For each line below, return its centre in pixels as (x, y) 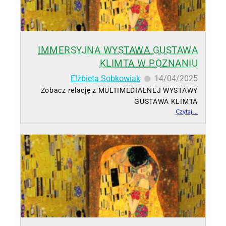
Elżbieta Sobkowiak (105, 79)
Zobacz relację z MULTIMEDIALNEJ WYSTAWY (119, 91)
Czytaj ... (187, 111)
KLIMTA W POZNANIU (149, 64)
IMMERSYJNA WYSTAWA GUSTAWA (118, 50)
